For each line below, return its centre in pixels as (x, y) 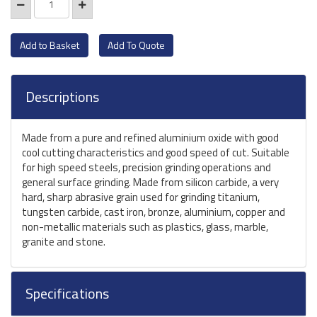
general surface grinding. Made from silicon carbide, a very (150, 182)
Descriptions (62, 97)
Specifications (67, 293)
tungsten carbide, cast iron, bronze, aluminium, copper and (154, 212)
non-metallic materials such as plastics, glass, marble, (145, 227)
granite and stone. (64, 242)
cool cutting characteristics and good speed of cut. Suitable (156, 152)
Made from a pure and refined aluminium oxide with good (150, 138)
